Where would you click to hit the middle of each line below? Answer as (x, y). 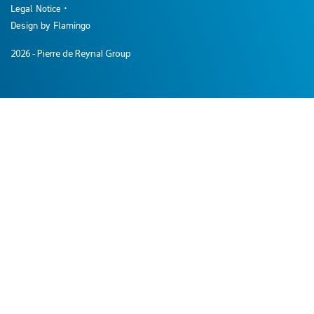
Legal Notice (37, 8)
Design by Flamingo (50, 25)
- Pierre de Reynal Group (82, 54)
